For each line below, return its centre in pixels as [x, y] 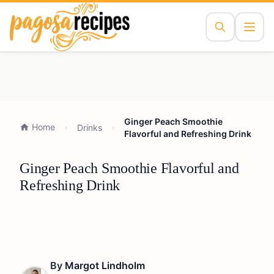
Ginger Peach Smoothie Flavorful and [129, 168]
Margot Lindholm [105, 265]
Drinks [90, 128]
